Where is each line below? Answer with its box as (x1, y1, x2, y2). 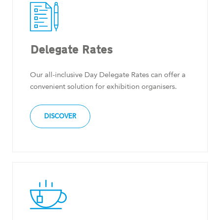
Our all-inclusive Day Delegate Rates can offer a (30, 70, 186, 79)
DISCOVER (44, 112, 76, 120)
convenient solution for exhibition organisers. (30, 82, 177, 91)
